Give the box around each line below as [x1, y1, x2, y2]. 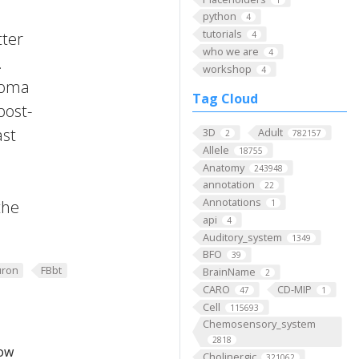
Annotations [202, 195, 261, 210]
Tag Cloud [192, 90, 258, 108]
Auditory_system [202, 229, 282, 244]
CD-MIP [276, 281, 312, 296]
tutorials [202, 26, 242, 42]
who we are [202, 43, 259, 58]
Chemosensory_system [202, 317, 316, 332]
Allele [202, 143, 229, 158]
